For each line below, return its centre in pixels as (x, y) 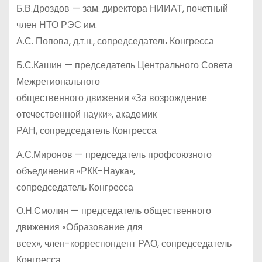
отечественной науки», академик (86, 114)
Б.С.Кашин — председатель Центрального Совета (124, 65)
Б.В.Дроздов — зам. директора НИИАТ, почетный (122, 9)
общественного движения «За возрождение (111, 98)
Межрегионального (58, 81)
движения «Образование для (79, 227)
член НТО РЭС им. (56, 25)
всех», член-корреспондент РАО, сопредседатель (124, 244)
